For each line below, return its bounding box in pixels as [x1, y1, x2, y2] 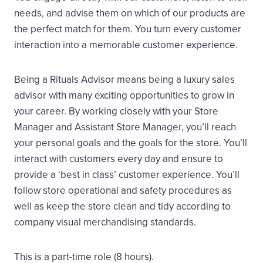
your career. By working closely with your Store [14, 105, 218, 117]
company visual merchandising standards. [14, 216, 196, 228]
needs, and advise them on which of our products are [14, 7, 245, 19]
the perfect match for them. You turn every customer [14, 23, 241, 35]
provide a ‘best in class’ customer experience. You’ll [14, 168, 240, 181]
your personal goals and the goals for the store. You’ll [14, 137, 247, 149]
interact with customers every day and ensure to [14, 153, 223, 165]
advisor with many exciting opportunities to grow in [14, 89, 234, 102]
